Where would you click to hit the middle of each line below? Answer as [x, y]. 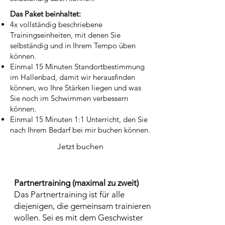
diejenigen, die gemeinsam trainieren [82, 206]
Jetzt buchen [80, 146]
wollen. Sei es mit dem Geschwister [79, 217]
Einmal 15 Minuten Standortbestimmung [77, 67]
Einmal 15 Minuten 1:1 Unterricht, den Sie [79, 119]
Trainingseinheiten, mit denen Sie [65, 35]
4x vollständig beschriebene [56, 24]
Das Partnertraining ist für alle [69, 194]
